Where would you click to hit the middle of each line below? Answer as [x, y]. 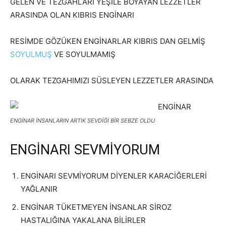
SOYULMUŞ [31, 54]
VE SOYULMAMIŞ [84, 54]
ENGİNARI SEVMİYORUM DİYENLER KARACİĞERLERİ [114, 176]
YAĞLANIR [39, 189]
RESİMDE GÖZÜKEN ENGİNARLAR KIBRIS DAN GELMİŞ [108, 41]
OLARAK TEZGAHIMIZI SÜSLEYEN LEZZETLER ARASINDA [112, 80]
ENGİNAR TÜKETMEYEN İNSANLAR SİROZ [96, 207]
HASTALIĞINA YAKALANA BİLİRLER [83, 220]
